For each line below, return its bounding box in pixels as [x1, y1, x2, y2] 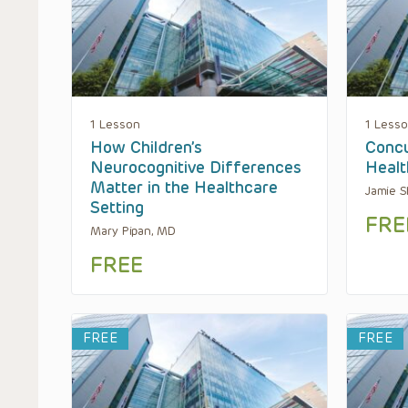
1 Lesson [90, 117, 140, 132]
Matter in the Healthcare [90, 178, 278, 199]
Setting [90, 198, 144, 219]
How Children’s [90, 138, 202, 158]
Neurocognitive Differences [90, 158, 301, 178]
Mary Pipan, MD [90, 224, 176, 239]
